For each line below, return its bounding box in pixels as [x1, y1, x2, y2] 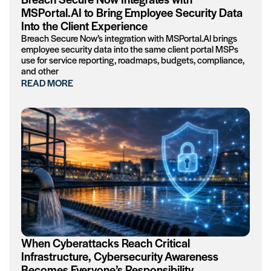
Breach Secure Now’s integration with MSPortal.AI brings [21, 31, 237, 45]
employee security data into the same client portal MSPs [21, 42, 238, 56]
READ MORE [21, 76, 73, 90]
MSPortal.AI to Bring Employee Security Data [21, 4, 243, 21]
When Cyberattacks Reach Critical [21, 234, 190, 251]
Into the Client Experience [21, 18, 148, 34]
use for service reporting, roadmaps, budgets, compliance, [21, 53, 244, 67]
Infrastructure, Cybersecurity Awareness [21, 247, 218, 264]
